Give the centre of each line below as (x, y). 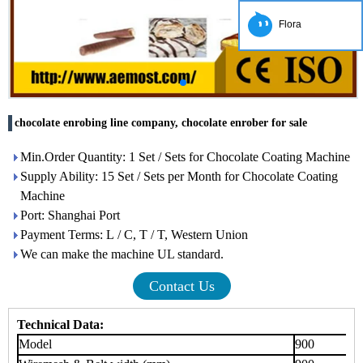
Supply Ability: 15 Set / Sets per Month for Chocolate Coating (179, 176)
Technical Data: (60, 325)
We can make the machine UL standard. (122, 254)
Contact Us (181, 286)
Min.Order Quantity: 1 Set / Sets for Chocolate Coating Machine (185, 157)
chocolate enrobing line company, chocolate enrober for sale (161, 123)
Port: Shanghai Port (70, 215)
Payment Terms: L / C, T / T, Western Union (134, 235)
